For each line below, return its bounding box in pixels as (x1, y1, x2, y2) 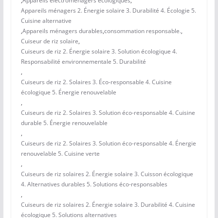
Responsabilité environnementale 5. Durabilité (20, 57, 146, 66)
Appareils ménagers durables (22, 27, 103, 36)
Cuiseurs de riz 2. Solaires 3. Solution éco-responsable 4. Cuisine (20, 109, 195, 117)
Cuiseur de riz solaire (20, 37, 78, 46)
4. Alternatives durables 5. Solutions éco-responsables (20, 180, 167, 189)
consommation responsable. (104, 27, 181, 36)
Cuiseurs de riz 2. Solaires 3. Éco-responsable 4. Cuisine (20, 78, 172, 87)
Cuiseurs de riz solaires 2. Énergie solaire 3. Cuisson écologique (20, 170, 193, 179)
